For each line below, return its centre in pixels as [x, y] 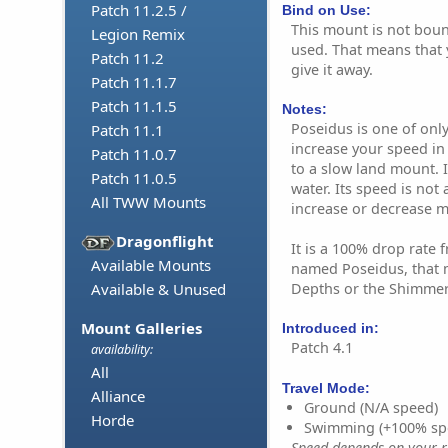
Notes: [304, 109]
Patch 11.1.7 [134, 82]
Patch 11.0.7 [134, 154]
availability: [122, 350]
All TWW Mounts [148, 202]
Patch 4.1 [322, 348]
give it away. [332, 69]
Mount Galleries [141, 328]
